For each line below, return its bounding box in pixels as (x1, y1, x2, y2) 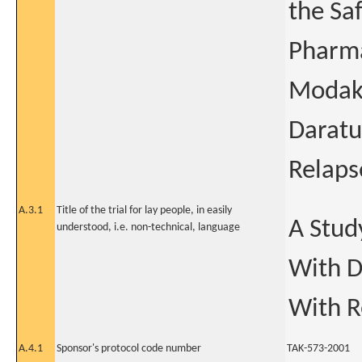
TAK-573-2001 (287, 343, 350, 355)
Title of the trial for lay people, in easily (57, 204, 232, 217)
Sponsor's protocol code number (57, 343, 201, 355)
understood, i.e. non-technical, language (57, 221, 240, 234)
